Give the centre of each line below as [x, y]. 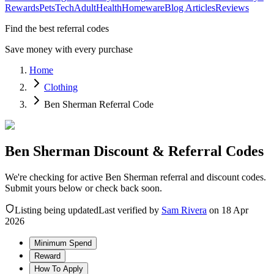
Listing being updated [57, 210]
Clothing [61, 87]
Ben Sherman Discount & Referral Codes [134, 151]
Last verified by [129, 210]
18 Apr [235, 210]
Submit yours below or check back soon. [83, 188]
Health [109, 8]
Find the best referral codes [57, 29]
